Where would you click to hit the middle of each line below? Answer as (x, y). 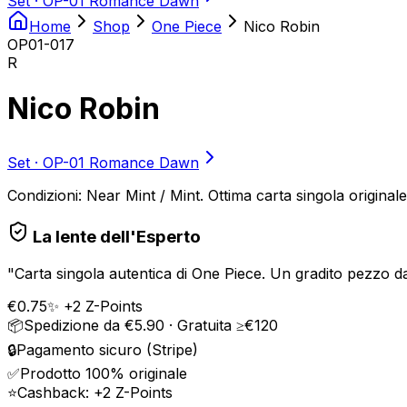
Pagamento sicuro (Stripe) (107, 350)
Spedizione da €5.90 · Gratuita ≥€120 (151, 326)
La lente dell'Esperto (115, 237)
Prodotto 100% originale (104, 374)
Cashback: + (60, 393)
